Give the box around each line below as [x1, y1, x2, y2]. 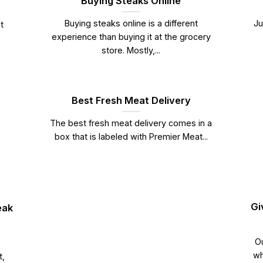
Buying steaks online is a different [64, 18, 198, 29]
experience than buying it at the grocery [51, 32, 211, 42]
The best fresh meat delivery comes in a [50, 118, 213, 129]
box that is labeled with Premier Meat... [54, 131, 208, 142]
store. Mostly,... [102, 45, 161, 56]
